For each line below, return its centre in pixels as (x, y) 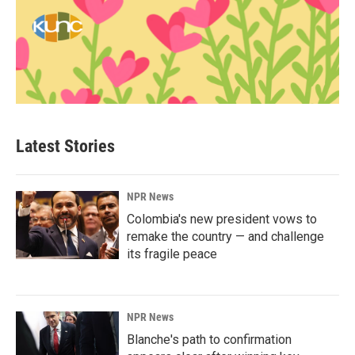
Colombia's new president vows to (222, 219)
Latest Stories (65, 146)
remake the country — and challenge (225, 237)
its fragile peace (172, 254)
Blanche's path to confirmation (209, 340)
